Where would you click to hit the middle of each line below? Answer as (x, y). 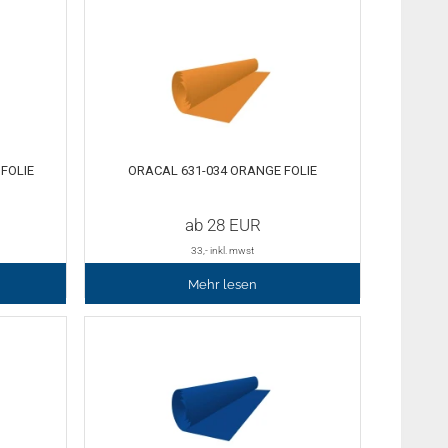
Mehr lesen (223, 284)
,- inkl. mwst (229, 250)
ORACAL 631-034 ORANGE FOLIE (223, 171)
